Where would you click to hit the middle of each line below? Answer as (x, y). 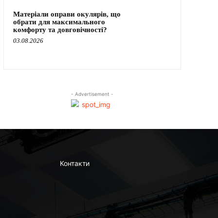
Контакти (74, 163)
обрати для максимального (59, 22)
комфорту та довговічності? (60, 30)
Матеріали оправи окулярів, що (67, 14)
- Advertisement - (92, 94)
